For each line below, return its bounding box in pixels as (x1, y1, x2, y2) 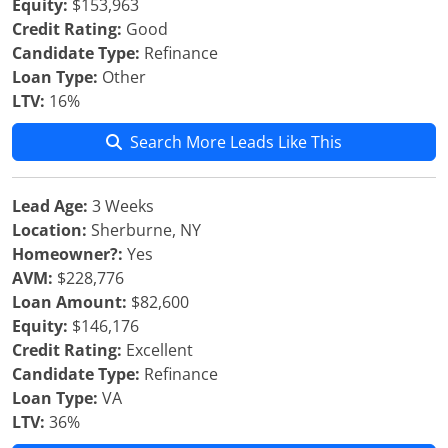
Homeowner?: (12, 243, 123, 265)
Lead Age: (12, 195, 88, 217)
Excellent (122, 339, 193, 361)
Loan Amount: (12, 291, 127, 313)
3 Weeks (88, 195, 154, 217)
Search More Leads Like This (130, 131, 342, 153)
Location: (12, 219, 87, 241)
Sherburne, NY (87, 219, 201, 241)
